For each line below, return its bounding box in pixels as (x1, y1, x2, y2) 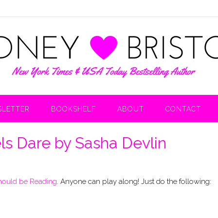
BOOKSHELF (51, 105, 96, 113)
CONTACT (165, 105, 201, 113)
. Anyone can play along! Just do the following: (57, 177, 211, 186)
